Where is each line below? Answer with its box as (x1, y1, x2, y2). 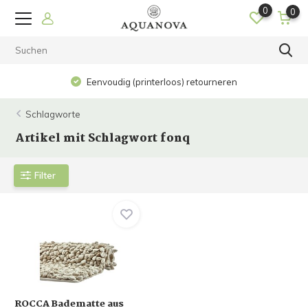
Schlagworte (25, 109, 81, 120)
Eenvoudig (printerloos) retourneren (85, 76, 238, 87)
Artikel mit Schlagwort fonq (15, 129, 191, 148)
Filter (34, 169, 56, 181)
